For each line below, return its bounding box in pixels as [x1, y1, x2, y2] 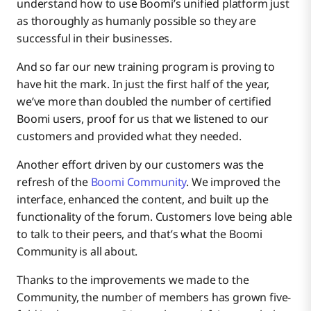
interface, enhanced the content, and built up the [17, 191, 269, 207]
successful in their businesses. [17, 30, 173, 46]
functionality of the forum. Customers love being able [17, 208, 292, 224]
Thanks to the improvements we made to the [17, 271, 249, 287]
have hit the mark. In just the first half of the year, [17, 76, 269, 92]
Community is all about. [17, 243, 138, 259]
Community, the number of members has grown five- [17, 289, 292, 305]
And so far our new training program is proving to [17, 58, 276, 74]
